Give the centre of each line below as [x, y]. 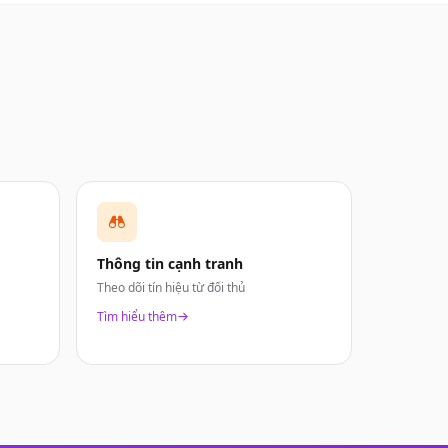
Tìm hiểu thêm [137, 316]
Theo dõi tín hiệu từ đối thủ [171, 287]
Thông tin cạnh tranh [170, 263]
